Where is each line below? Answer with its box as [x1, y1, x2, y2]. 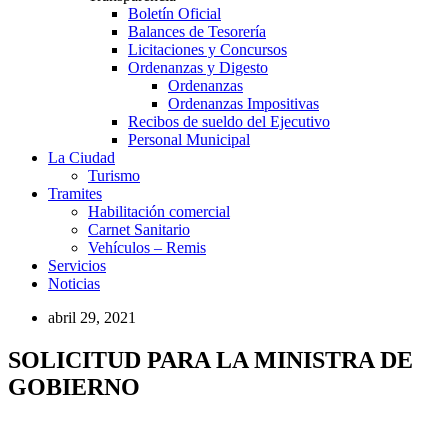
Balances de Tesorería [128, 22, 266, 40]
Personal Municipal [128, 130, 250, 148]
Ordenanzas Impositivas [168, 94, 319, 112]
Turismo [88, 166, 140, 184]
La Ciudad [48, 148, 115, 166]
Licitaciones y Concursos [128, 40, 287, 58]
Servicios [48, 256, 106, 274]
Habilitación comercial [88, 202, 230, 220]
